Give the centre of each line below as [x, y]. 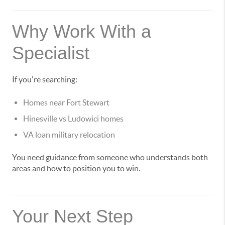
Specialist [51, 53]
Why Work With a [82, 32]
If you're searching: [45, 80]
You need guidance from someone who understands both [110, 157]
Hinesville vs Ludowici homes [73, 119]
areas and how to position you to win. [76, 168]
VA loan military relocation [69, 135]
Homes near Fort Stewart [66, 103]
